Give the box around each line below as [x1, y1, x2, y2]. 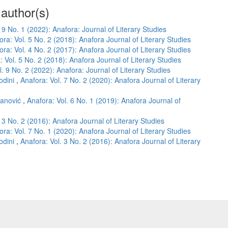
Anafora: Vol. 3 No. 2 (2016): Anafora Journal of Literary [20, 136, 201, 147]
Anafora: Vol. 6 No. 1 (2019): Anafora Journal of [27, 95, 181, 106]
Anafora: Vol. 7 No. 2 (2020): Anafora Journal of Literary [20, 75, 201, 85]
